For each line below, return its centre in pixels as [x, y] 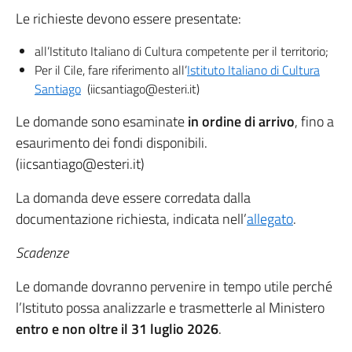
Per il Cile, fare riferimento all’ [111, 70]
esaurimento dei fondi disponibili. [112, 143]
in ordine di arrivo [241, 121]
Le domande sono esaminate [102, 121]
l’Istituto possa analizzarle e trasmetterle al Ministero [170, 308]
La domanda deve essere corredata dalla [133, 198]
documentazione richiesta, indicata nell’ [131, 219]
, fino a [314, 121]
